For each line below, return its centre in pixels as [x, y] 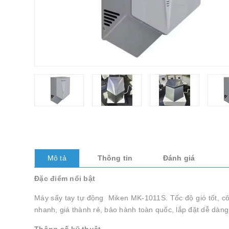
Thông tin [115, 158]
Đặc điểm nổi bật [65, 178]
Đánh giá [179, 158]
